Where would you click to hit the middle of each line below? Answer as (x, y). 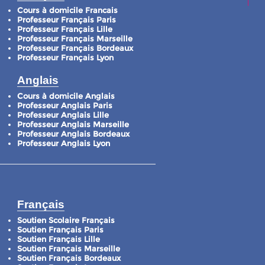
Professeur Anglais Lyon (64, 143)
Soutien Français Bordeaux (69, 258)
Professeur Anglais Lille (63, 115)
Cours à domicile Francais (67, 11)
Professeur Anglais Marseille (73, 124)
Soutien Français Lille (59, 240)
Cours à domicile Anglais (66, 96)
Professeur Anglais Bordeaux (73, 134)
